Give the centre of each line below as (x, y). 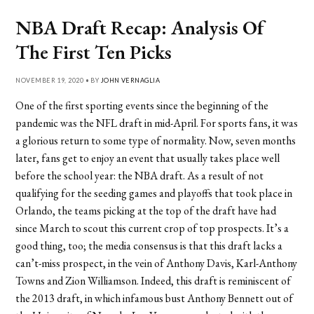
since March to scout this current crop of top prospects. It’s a (152, 228)
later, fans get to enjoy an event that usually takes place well (148, 158)
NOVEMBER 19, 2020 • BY (58, 80)
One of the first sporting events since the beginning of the (142, 105)
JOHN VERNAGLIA (130, 80)
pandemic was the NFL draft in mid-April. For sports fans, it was (157, 123)
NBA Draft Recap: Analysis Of (140, 27)
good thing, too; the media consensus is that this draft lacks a (149, 245)
